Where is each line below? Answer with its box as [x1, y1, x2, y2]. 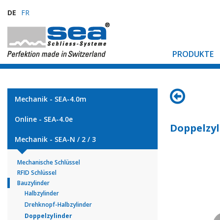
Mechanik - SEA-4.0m [15, 94, 86, 104]
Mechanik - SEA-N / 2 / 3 [15, 135, 96, 144]
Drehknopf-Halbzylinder [25, 200, 92, 209]
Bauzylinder [17, 179, 50, 187]
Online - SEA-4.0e [15, 114, 73, 124]
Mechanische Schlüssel [17, 158, 80, 166]
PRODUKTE [172, 49, 214, 59]
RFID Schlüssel [17, 168, 56, 177]
